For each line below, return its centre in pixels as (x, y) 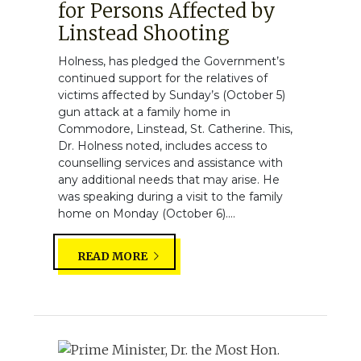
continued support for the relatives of (163, 78)
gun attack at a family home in (144, 112)
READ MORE (114, 256)
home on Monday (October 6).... (147, 213)
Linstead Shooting (144, 33)
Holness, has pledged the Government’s (171, 61)
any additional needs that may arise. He (169, 179)
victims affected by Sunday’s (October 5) (172, 95)
